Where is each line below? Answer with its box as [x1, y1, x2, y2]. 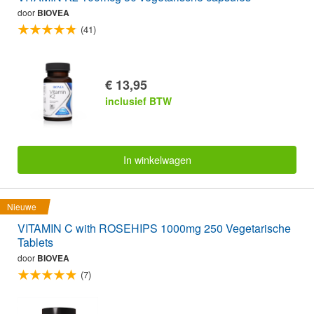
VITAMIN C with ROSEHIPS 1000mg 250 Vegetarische [18, 220, 291, 237]
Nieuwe [7, 200, 36, 213]
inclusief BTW [105, 93, 172, 108]
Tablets [18, 234, 53, 251]
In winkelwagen [123, 152, 191, 168]
